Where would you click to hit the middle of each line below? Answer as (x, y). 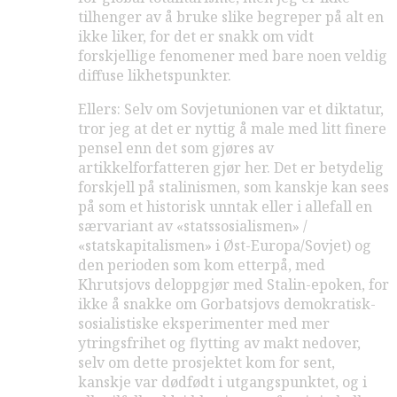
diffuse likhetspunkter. (155, 76)
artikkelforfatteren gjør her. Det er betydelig (231, 168)
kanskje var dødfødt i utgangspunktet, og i (222, 382)
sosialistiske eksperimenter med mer (204, 324)
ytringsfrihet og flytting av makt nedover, (219, 343)
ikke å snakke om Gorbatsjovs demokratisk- (227, 304)
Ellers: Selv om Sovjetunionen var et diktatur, (231, 109)
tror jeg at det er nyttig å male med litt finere (232, 129)
